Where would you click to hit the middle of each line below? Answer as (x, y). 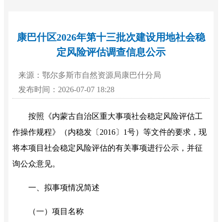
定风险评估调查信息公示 (111, 52)
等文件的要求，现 (175, 132)
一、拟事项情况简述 (64, 188)
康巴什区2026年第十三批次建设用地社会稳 (111, 37)
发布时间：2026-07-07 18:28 (66, 90)
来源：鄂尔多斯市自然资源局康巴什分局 (89, 75)
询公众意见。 (36, 164)
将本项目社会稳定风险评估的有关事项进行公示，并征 (107, 148)
